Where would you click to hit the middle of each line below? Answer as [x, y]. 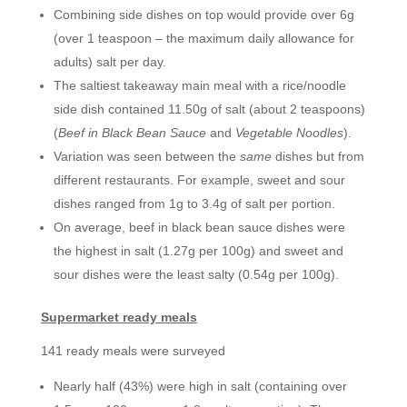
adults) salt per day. [109, 62]
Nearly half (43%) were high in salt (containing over [200, 386]
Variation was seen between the [146, 156]
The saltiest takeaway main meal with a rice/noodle [199, 85]
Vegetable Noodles [289, 133]
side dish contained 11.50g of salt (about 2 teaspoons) [209, 109]
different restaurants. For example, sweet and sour [199, 180]
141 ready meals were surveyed [133, 351]
